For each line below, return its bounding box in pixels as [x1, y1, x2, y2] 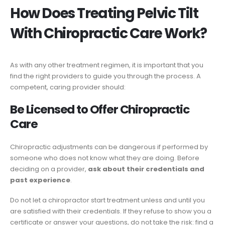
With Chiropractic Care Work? [10, 24, 207, 44]
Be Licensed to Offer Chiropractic [10, 101, 189, 118]
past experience [10, 175, 70, 185]
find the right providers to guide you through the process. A [10, 71, 201, 81]
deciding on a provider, [10, 164, 88, 174]
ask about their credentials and [88, 164, 204, 174]
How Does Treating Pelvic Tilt [10, 4, 198, 24]
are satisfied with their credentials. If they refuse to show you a [10, 206, 211, 216]
